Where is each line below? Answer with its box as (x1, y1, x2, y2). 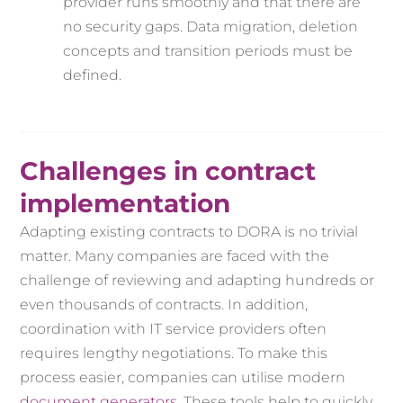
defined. (63, 67, 122, 85)
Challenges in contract (20, 156, 317, 187)
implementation (20, 188, 231, 219)
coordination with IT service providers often (20, 320, 327, 338)
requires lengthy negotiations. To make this (20, 345, 328, 363)
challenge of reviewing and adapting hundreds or (20, 272, 375, 290)
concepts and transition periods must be (63, 42, 354, 60)
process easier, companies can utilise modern (20, 369, 346, 387)
